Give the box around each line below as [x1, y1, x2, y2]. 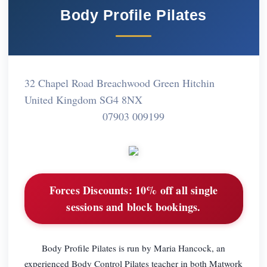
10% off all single [132, 182, 218, 198]
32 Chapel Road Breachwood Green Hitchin [24, 75, 215, 90]
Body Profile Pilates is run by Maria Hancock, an [42, 241, 225, 254]
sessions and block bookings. [66, 199, 201, 215]
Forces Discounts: [49, 182, 132, 198]
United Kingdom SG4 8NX [24, 92, 142, 107]
